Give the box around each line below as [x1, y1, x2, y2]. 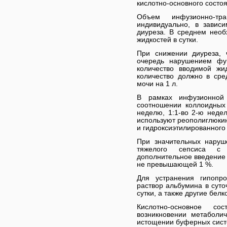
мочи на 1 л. [137, 80, 178, 88]
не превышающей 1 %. [137, 160, 213, 168]
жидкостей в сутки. [137, 35, 198, 44]
